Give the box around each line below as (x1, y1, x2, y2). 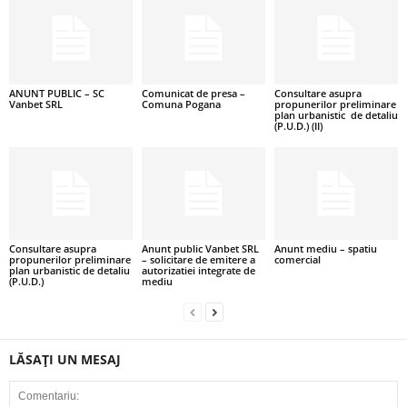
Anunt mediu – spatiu (273, 241, 377, 255)
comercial (273, 252, 321, 266)
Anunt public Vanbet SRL (141, 241, 259, 255)
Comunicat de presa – (141, 86, 245, 101)
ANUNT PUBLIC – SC (9, 86, 104, 101)
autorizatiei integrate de (141, 263, 255, 277)
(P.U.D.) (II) (273, 119, 323, 134)
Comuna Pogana (141, 97, 221, 112)
